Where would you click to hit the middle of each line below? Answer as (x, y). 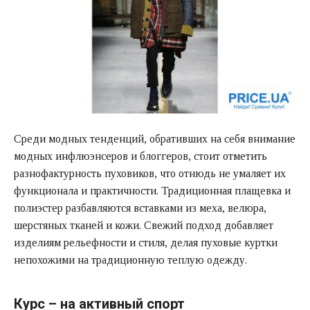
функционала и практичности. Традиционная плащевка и (152, 190)
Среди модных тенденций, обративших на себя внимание (155, 138)
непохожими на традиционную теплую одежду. (130, 259)
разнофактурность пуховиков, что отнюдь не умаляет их (150, 173)
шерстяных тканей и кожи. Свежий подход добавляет (144, 225)
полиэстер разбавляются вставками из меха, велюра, (140, 208)
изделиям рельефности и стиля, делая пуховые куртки (146, 242)
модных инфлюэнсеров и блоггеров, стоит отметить (140, 156)
